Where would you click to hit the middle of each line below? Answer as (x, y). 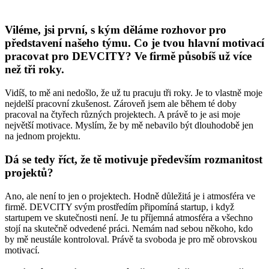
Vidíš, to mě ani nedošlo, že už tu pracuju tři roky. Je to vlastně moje (134, 93)
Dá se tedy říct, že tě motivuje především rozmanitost (134, 159)
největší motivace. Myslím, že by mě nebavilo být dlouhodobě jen (129, 125)
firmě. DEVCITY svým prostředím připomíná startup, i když (119, 207)
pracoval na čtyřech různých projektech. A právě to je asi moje (122, 115)
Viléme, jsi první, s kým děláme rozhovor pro (116, 30)
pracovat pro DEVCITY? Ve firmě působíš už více (128, 56)
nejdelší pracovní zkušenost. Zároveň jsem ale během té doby (121, 104)
